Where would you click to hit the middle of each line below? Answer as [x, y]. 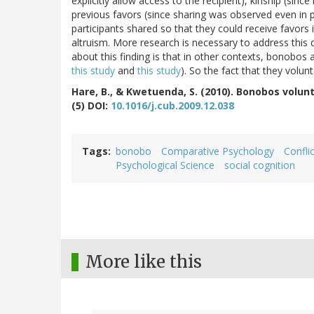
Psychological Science [165, 165]
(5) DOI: [91, 106]
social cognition [260, 165]
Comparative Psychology [218, 151]
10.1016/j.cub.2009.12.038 [172, 106]
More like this [144, 262]
